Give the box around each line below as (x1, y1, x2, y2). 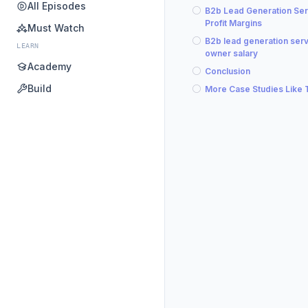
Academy (27, 60, 71, 72)
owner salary (205, 48, 258, 58)
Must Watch (27, 22, 85, 34)
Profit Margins (205, 18, 262, 28)
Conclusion (205, 66, 250, 76)
